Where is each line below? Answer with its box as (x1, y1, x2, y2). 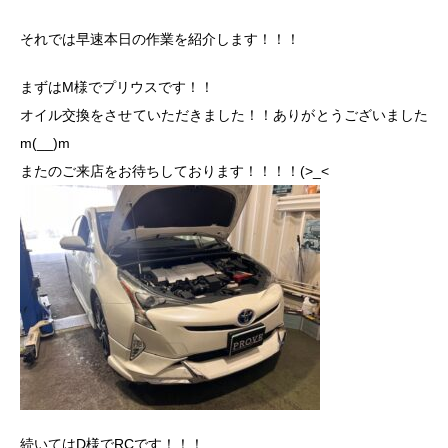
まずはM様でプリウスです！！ (20, 79, 214, 95)
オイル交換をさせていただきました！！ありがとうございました (20, 107, 428, 123)
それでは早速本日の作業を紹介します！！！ (20, 31, 300, 47)
